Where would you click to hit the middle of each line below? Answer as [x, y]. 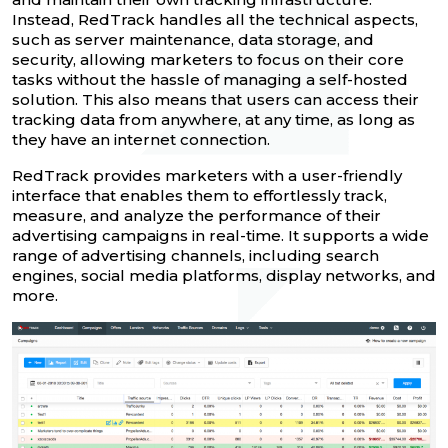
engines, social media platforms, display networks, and [224, 276]
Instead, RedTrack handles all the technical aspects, [215, 20]
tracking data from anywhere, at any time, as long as [213, 120]
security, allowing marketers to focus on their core [208, 60]
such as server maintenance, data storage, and [193, 40]
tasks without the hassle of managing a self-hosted [210, 80]
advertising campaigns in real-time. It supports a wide [220, 236]
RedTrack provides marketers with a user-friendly [207, 176]
